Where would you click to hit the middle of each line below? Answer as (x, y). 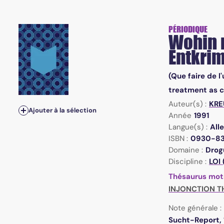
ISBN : (178, 139)
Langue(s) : (188, 127)
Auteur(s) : (187, 104)
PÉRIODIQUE (188, 29)
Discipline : (187, 162)
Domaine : (185, 150)
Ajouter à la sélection (62, 110)
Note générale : (195, 208)
